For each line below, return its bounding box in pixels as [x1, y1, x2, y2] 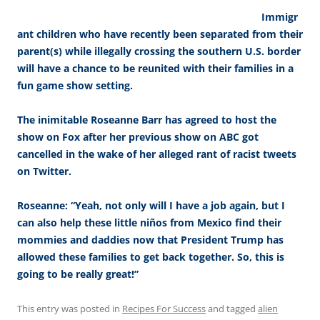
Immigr [261, 9, 298, 24]
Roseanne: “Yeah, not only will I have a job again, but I [17, 198, 285, 212]
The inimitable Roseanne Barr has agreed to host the [17, 112, 276, 126]
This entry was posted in [17, 301, 122, 315]
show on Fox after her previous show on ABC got [17, 129, 259, 144]
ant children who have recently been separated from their [17, 26, 303, 41]
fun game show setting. [17, 78, 133, 92]
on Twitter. [17, 164, 71, 178]
